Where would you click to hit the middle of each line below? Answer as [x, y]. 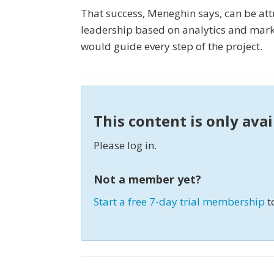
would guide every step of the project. [172, 46]
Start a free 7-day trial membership [179, 202]
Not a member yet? [147, 180]
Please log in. [125, 146]
